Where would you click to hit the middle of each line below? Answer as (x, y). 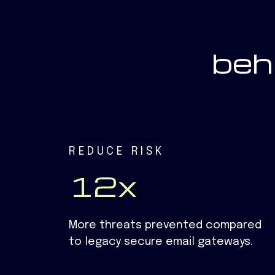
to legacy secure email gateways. (161, 242)
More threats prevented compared (165, 226)
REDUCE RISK (117, 151)
